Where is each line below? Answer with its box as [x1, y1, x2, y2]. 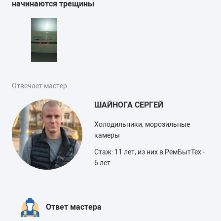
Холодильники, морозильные [94, 120, 190, 128]
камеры [94, 131, 120, 139]
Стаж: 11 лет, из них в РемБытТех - [94, 147, 205, 156]
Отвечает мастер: [12, 81, 69, 90]
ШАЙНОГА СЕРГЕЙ [94, 100, 163, 110]
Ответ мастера [46, 202, 102, 212]
